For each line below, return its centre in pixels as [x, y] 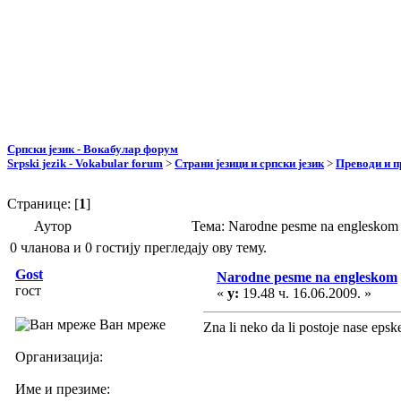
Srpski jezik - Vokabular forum [85, 163]
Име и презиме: [63, 388]
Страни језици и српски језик [249, 163]
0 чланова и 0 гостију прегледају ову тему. [138, 247]
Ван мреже [131, 324]
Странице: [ [43, 203]
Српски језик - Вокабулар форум [93, 149]
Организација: [59, 356]
